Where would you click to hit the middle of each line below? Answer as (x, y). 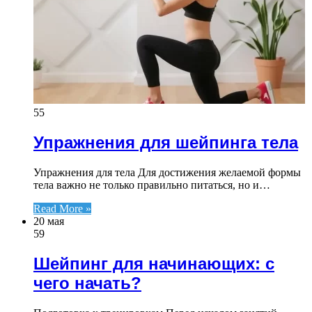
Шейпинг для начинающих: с (154, 263)
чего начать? (87, 283)
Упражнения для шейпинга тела (166, 143)
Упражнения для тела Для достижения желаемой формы (167, 173)
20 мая (49, 221)
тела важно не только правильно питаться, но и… (152, 185)
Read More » (62, 209)
